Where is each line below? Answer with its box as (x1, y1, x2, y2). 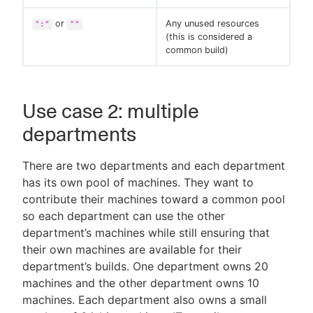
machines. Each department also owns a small (22, 293, 267, 307)
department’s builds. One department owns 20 (22, 259, 268, 274)
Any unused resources (166, 18, 259, 29)
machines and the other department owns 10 (22, 276, 259, 291)
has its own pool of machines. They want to (22, 175, 254, 190)
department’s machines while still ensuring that (22, 226, 270, 240)
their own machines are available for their (22, 242, 242, 257)
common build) (166, 45, 228, 56)
